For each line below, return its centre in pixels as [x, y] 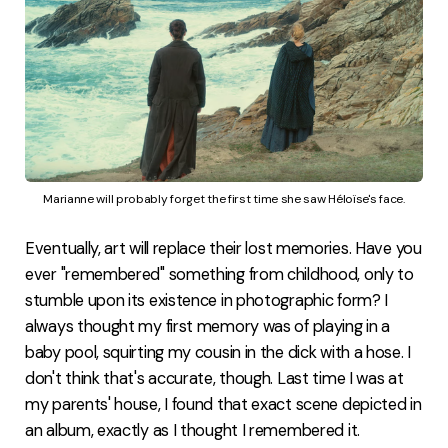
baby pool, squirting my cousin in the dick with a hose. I [218, 353]
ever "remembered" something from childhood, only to [219, 275]
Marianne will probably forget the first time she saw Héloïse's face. [224, 199]
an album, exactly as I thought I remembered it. [192, 431]
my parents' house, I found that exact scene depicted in [223, 405]
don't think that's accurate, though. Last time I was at [214, 379]
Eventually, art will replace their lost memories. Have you [223, 249]
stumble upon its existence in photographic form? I [207, 301]
